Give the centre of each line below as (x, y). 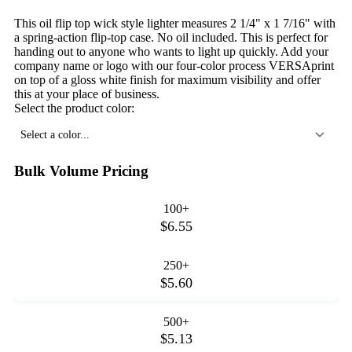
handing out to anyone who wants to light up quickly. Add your (171, 51)
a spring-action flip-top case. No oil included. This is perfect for (171, 37)
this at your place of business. (87, 93)
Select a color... (55, 134)
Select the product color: (74, 108)
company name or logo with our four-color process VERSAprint (174, 65)
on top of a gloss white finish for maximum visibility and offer (167, 79)
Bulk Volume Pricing (81, 170)
